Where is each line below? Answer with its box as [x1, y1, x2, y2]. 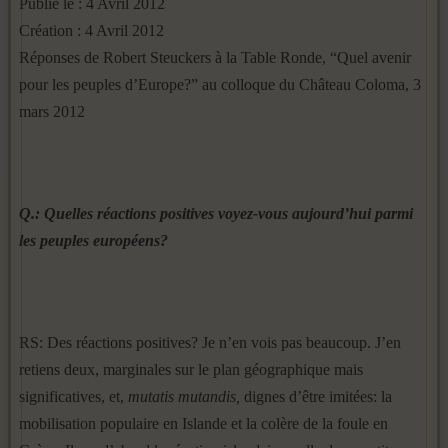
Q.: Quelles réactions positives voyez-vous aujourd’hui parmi [19, 205, 413, 222]
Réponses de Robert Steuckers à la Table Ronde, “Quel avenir [19, 49, 411, 66]
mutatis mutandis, [128, 388, 240, 405]
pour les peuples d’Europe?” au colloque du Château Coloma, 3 [19, 76, 421, 93]
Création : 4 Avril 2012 [19, 22, 164, 39]
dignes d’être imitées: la [240, 388, 392, 405]
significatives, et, [19, 388, 128, 405]
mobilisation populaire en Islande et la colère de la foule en [19, 415, 388, 432]
